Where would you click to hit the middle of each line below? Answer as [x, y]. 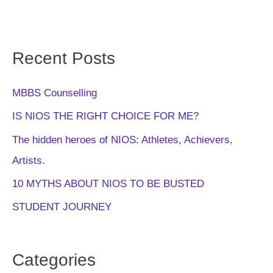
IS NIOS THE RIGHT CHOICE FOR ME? [107, 116]
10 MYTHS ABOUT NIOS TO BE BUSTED [108, 183]
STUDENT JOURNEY [62, 207]
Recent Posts [64, 58]
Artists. [29, 160]
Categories [54, 259]
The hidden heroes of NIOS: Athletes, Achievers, [122, 140]
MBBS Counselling [55, 93]
